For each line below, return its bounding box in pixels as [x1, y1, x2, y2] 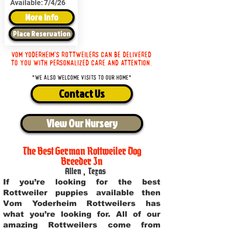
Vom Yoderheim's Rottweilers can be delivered [12, 50, 152, 59]
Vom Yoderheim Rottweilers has [3, 199, 161, 208]
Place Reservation [12, 28, 71, 39]
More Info [25, 11, 58, 24]
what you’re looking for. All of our [3, 210, 161, 218]
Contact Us [59, 86, 105, 101]
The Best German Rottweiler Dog [22, 144, 142, 157]
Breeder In [61, 154, 103, 168]
